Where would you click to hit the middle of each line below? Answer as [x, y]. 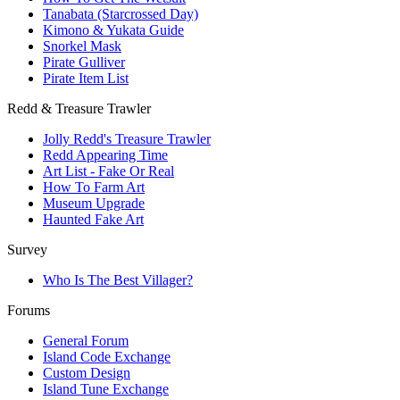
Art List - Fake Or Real [108, 171]
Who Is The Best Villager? [118, 279]
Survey [27, 249]
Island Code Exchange [107, 356]
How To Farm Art [94, 187]
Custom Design [87, 372]
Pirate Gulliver [84, 62]
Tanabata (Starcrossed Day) [121, 13]
